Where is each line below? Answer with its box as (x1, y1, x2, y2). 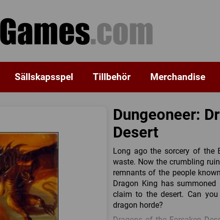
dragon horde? (112, 200, 163, 210)
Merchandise (150, 71, 205, 82)
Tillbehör (92, 71, 131, 82)
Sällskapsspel (14, 71, 73, 82)
